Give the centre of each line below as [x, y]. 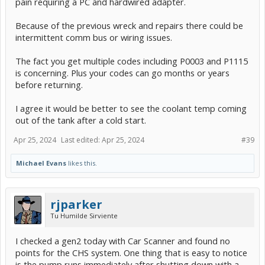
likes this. [82, 163]
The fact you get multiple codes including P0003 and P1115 [132, 61]
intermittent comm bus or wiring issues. [94, 37]
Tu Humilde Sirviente [84, 215]
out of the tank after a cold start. [81, 120]
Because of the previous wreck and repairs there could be [129, 25]
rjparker [76, 204]
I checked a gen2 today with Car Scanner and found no [123, 240]
